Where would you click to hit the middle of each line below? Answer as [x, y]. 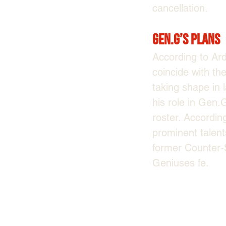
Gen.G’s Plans [186, 40]
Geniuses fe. [180, 163]
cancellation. [180, 8]
